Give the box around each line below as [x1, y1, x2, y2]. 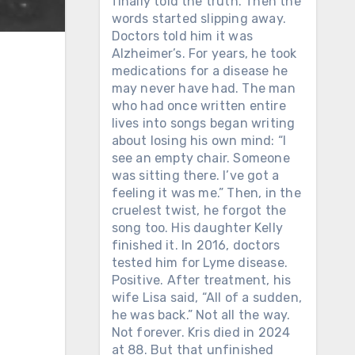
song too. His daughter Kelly [111, 220, 284, 235]
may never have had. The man [111, 81, 296, 96]
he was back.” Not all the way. [111, 307, 291, 323]
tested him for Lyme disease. [111, 255, 288, 270]
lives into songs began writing [111, 116, 296, 131]
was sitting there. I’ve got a [111, 168, 280, 183]
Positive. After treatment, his [111, 273, 292, 288]
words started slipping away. [111, 11, 287, 26]
